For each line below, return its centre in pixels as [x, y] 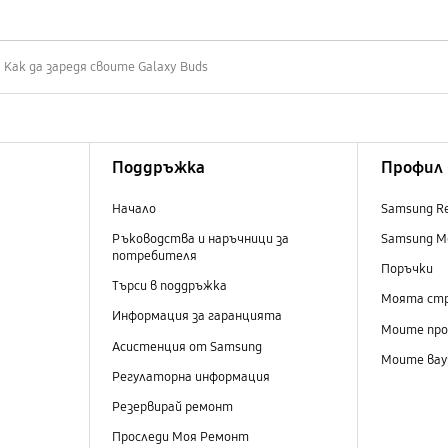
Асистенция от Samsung [186, 346]
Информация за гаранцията [196, 316]
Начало [133, 209]
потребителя [154, 256]
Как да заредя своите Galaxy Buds [106, 67]
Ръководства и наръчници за [200, 239]
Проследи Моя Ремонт [180, 436]
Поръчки [408, 269]
